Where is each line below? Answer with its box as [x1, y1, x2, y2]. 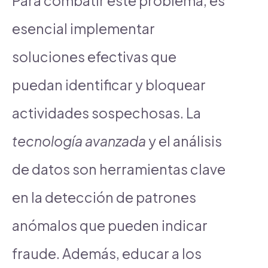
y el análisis [146, 132, 222, 150]
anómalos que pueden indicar [12, 216, 208, 234]
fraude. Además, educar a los [12, 244, 202, 262]
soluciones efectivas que [12, 47, 176, 65]
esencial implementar [12, 19, 155, 37]
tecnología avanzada [12, 132, 146, 150]
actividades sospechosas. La [12, 103, 201, 121]
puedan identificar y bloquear [12, 75, 206, 93]
